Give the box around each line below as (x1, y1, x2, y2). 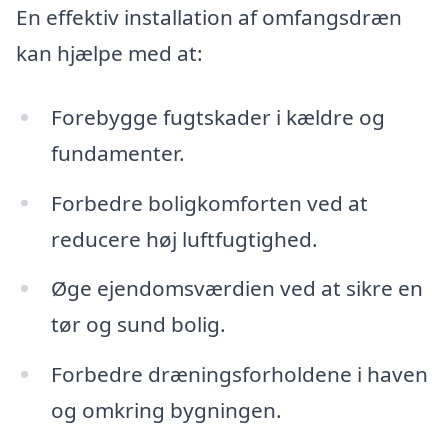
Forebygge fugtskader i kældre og (50, 102, 385, 131)
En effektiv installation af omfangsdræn (16, 2, 402, 31)
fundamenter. (50, 138, 185, 167)
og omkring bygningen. (50, 396, 282, 425)
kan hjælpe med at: (16, 38, 203, 67)
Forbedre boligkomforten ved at (50, 188, 368, 217)
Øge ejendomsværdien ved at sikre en (50, 274, 423, 303)
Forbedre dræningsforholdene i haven (50, 360, 428, 389)
